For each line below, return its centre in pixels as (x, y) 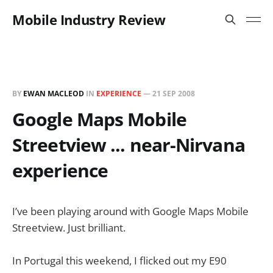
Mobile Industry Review (89, 19)
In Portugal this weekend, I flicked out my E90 (119, 261)
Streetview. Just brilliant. (69, 228)
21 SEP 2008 (174, 94)
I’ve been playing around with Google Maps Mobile (130, 211)
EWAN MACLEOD (54, 94)
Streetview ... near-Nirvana (129, 145)
